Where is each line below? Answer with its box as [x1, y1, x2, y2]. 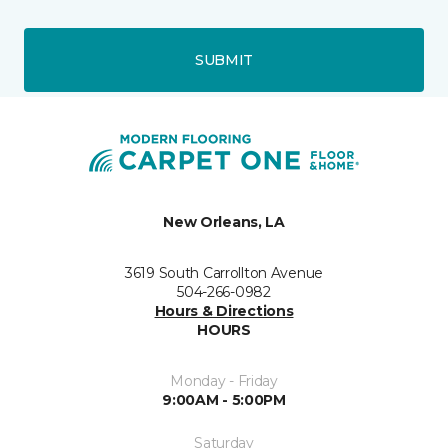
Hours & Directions [154, 302, 294, 321]
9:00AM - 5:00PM [162, 391, 286, 410]
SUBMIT [194, 50, 254, 69]
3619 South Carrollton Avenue [124, 264, 324, 283]
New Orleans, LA [163, 213, 285, 232]
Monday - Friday [170, 372, 278, 391]
